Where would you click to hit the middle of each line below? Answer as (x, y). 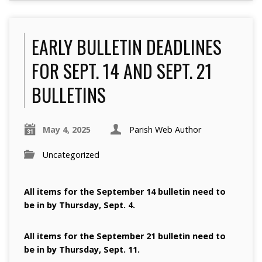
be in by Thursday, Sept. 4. (79, 205)
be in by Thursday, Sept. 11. (82, 250)
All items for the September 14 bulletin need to (125, 192)
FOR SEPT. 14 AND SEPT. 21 (122, 71)
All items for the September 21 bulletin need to (125, 236)
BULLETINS (68, 95)
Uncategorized (71, 155)
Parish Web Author (165, 130)
